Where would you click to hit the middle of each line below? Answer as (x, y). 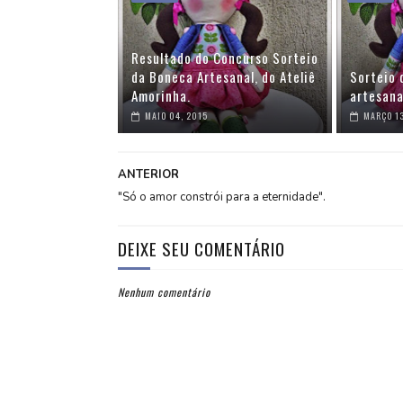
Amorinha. (161, 95)
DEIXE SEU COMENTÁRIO (201, 248)
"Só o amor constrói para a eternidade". (221, 197)
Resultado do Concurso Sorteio (224, 58)
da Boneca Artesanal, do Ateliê (223, 76)
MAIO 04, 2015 (176, 116)
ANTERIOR (148, 175)
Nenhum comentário (164, 292)
